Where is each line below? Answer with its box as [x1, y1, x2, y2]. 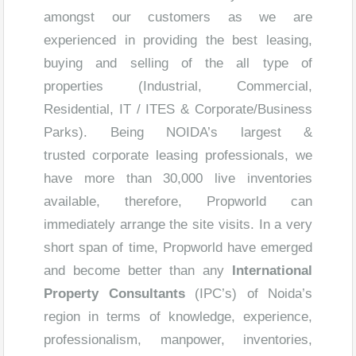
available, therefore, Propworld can [44, 194, 312, 209]
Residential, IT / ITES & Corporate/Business [44, 102, 312, 117]
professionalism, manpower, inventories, [44, 332, 312, 347]
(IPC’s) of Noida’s [184, 286, 312, 301]
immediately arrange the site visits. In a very [44, 217, 312, 232]
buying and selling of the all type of [44, 56, 312, 71]
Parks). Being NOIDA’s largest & [44, 125, 312, 140]
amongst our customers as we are [44, 10, 312, 25]
